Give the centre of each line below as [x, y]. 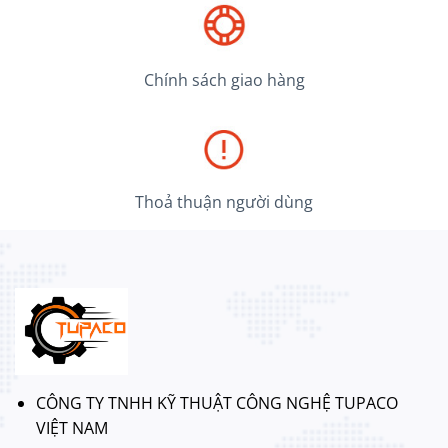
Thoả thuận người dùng [224, 201]
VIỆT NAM [71, 428]
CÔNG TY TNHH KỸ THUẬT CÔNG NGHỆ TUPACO [216, 403]
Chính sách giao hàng [224, 80]
